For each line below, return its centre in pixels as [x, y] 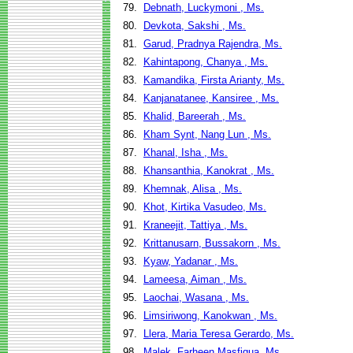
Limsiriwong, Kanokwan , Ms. [210, 316]
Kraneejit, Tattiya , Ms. [195, 225]
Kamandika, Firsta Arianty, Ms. [214, 80]
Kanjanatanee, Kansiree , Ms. [211, 98]
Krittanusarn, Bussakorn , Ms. [212, 243]
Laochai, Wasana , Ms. [196, 297]
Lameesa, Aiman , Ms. [195, 279]
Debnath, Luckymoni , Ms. [204, 7]
